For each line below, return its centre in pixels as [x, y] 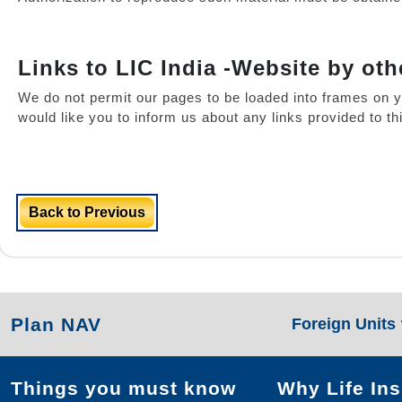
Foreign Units [345, 324]
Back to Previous [87, 212]
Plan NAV [56, 324]
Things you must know [123, 388]
